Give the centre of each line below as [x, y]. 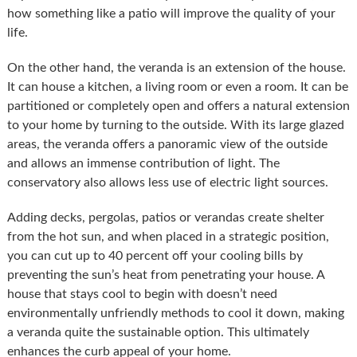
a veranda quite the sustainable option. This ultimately [158, 332]
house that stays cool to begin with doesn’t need [142, 294]
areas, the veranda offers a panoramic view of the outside [167, 144]
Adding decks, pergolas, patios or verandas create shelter [165, 217]
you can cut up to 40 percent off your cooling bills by [155, 255]
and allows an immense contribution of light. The [143, 163]
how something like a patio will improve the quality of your [171, 13]
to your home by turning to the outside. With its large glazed [175, 125]
